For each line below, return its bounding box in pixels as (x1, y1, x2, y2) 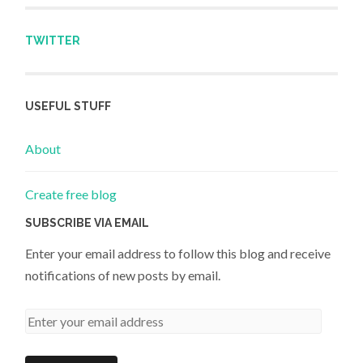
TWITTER (25, 33, 81, 47)
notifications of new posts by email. (25, 267, 221, 284)
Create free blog (25, 186, 117, 202)
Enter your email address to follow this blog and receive (25, 246, 331, 262)
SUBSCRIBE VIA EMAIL (25, 216, 150, 230)
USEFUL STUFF (25, 100, 112, 113)
